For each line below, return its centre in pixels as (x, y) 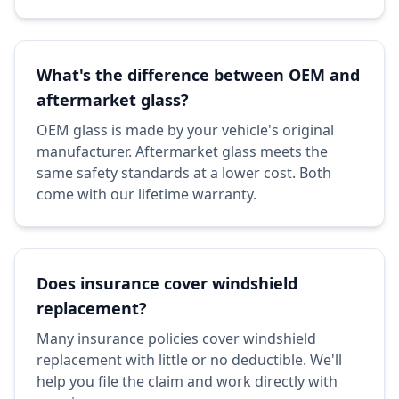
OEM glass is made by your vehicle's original (185, 130)
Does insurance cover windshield (167, 283)
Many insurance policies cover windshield (176, 338)
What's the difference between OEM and (198, 75)
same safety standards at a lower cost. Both (184, 173)
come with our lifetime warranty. (147, 194)
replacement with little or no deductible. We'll (189, 360)
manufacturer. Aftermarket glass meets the (182, 151)
